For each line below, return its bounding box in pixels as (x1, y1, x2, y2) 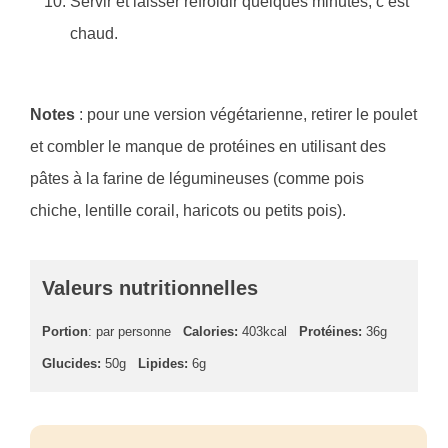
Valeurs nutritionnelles (42, 277, 258, 300)
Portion (42, 324, 88, 340)
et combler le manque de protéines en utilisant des (30, 138, 386, 156)
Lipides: (138, 356, 188, 372)
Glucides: (42, 356, 101, 372)
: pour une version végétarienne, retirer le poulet (79, 106, 417, 124)
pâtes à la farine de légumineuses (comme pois (30, 170, 364, 188)
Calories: (183, 324, 238, 340)
